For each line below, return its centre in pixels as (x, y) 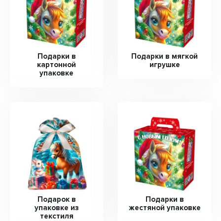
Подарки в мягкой (165, 56)
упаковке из (56, 207)
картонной (56, 64)
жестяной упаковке (165, 207)
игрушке (165, 64)
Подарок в (56, 199)
